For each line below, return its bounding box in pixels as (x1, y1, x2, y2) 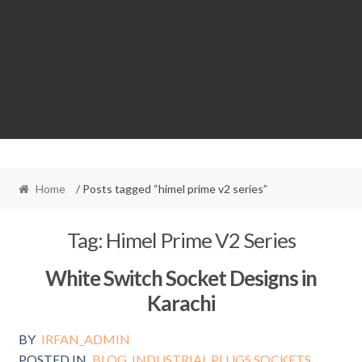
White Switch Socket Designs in (45, 264, 317, 291)
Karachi (147, 289, 215, 316)
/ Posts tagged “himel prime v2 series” (74, 182, 268, 196)
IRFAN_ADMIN (41, 330, 131, 347)
